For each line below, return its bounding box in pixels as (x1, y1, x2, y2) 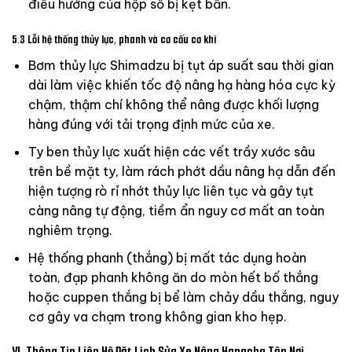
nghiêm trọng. (27, 222, 112, 239)
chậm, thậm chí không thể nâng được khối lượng (27, 97, 319, 113)
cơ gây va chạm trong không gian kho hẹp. (27, 308, 287, 324)
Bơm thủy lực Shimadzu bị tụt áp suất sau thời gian (27, 57, 334, 74)
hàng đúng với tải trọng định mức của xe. (27, 116, 275, 133)
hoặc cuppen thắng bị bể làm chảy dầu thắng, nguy (27, 288, 339, 305)
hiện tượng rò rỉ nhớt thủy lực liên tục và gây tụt (27, 183, 313, 200)
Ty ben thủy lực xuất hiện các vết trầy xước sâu (27, 144, 315, 160)
